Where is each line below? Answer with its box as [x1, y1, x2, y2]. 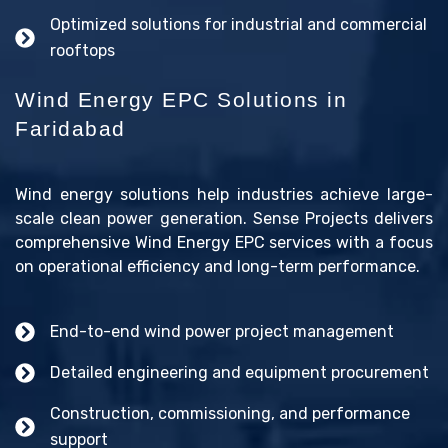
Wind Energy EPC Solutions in [15, 87, 347, 111]
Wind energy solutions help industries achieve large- [15, 184, 433, 204]
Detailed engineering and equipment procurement [50, 362, 429, 382]
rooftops [50, 40, 115, 60]
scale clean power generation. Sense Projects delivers [15, 208, 433, 228]
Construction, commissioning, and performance [50, 403, 410, 423]
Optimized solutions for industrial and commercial [50, 14, 427, 34]
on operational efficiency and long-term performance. [15, 256, 420, 276]
